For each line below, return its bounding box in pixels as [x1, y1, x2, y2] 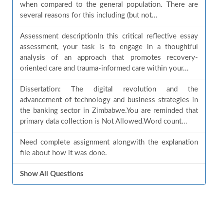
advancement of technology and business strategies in [20, 96, 198, 104]
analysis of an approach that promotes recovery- [20, 54, 198, 61]
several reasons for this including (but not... [20, 12, 158, 19]
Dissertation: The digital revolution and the [20, 86, 198, 93]
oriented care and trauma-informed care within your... [20, 65, 189, 72]
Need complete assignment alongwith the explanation [20, 139, 198, 146]
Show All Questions [20, 170, 84, 178]
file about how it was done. [20, 149, 107, 157]
